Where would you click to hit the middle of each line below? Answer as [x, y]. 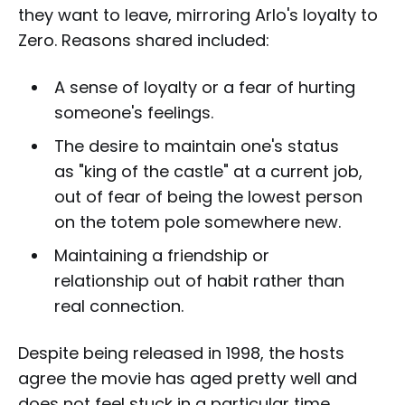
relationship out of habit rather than [199, 280]
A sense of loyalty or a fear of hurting [204, 87]
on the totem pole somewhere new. [197, 221]
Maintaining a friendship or [161, 255]
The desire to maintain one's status [196, 146]
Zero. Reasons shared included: [144, 40]
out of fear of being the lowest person [208, 196]
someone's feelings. [133, 112]
